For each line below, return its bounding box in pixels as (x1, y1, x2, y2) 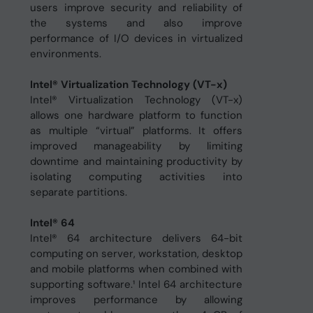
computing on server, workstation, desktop (29, 247, 243, 261)
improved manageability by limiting (29, 139, 243, 153)
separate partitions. (29, 185, 127, 199)
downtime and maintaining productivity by (29, 154, 243, 168)
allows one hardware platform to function (29, 108, 243, 122)
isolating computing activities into (29, 170, 243, 184)
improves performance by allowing (29, 293, 243, 307)
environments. (29, 47, 101, 61)
